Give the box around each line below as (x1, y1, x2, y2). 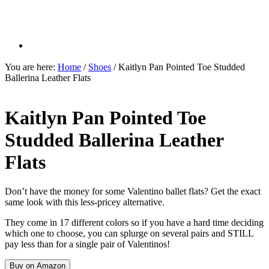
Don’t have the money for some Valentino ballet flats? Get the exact (5, 186, 261, 197)
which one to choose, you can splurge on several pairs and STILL (5, 228, 253, 239)
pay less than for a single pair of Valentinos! (5, 239, 170, 250)
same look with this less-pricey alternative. (5, 197, 165, 208)
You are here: (5, 61, 58, 72)
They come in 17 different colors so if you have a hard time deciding (5, 217, 264, 228)
